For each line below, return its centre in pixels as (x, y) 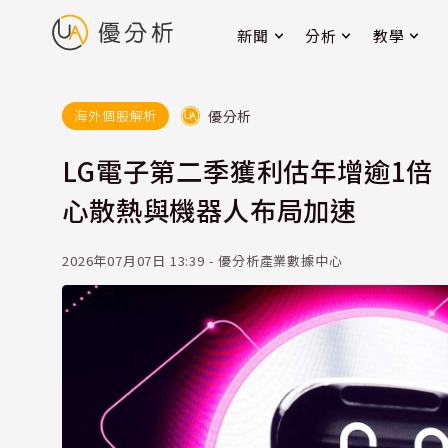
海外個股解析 (116, 115)
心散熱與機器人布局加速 (209, 209)
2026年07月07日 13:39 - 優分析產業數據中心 (202, 261)
